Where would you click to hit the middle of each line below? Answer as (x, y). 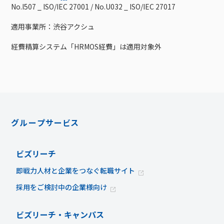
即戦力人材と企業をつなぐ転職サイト (76, 171)
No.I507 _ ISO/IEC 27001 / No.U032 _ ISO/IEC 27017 (93, 7)
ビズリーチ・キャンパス (60, 215)
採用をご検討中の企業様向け (62, 187)
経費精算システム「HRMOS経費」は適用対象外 (86, 47)
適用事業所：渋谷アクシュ (53, 27)
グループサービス (45, 123)
